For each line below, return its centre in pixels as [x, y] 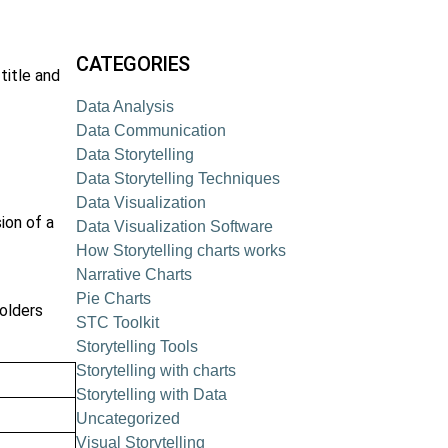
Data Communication [151, 130]
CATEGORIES [133, 64]
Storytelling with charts [156, 370]
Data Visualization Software [174, 226]
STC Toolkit [117, 322]
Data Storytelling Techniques [178, 178]
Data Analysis [125, 106]
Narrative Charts [134, 274]
